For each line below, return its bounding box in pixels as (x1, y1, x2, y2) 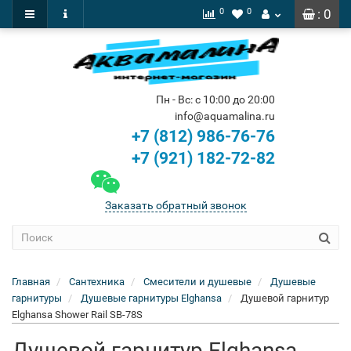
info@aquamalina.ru (174, 110, 275, 122)
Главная (12, 276, 50, 288)
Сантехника (69, 276, 125, 288)
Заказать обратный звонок (104, 199, 247, 212)
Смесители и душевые (143, 276, 251, 288)
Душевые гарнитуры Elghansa (81, 292, 222, 304)
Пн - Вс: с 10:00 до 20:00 (155, 93, 275, 106)
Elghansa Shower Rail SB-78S (12, 309, 143, 320)
